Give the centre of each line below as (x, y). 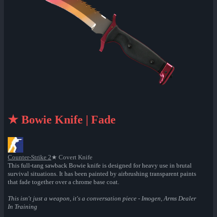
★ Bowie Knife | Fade (62, 120)
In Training (23, 207)
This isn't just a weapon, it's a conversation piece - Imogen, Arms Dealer (102, 199)
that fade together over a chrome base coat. (63, 182)
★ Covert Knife (72, 157)
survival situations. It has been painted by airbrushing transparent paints (102, 174)
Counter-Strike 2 (30, 157)
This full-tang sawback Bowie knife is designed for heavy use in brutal (100, 166)
